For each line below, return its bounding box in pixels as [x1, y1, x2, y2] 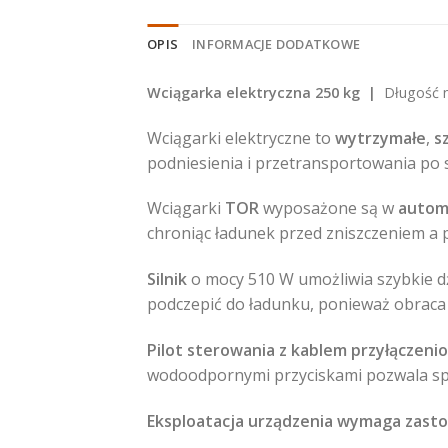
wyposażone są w [259, 197, 394, 220]
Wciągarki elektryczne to [147, 126, 335, 149]
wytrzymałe [335, 126, 426, 149]
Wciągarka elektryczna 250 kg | [147, 82, 384, 102]
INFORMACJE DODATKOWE [192, 34, 361, 53]
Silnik [147, 268, 191, 291]
